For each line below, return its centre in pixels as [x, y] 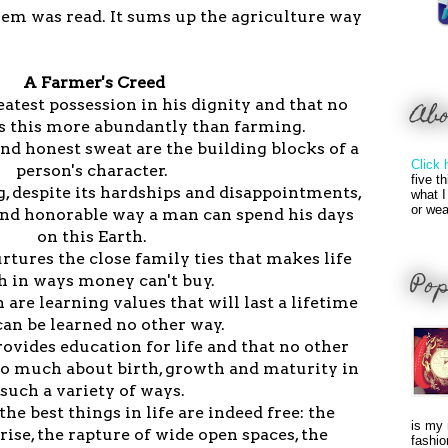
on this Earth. [94, 236]
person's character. [94, 170]
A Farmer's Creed [94, 82]
